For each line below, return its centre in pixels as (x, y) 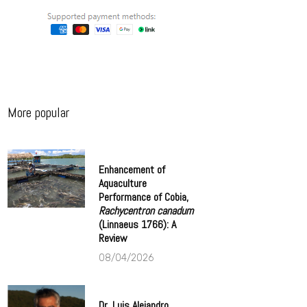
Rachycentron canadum (146, 210)
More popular (39, 112)
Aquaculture (123, 183)
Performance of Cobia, (144, 197)
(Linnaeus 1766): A (138, 224)
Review (113, 238)
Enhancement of (132, 169)
